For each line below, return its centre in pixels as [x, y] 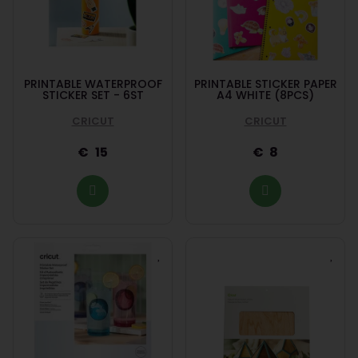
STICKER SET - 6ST [93, 95]
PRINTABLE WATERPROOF [93, 84]
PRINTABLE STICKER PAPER [265, 84]
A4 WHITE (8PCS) [265, 95]
